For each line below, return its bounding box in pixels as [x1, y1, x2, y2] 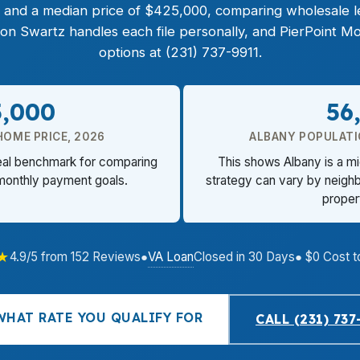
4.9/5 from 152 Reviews [10, 249, 141, 264]
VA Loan [148, 248, 194, 264]
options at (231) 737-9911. [98, 44, 262, 60]
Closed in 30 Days [194, 249, 295, 264]
